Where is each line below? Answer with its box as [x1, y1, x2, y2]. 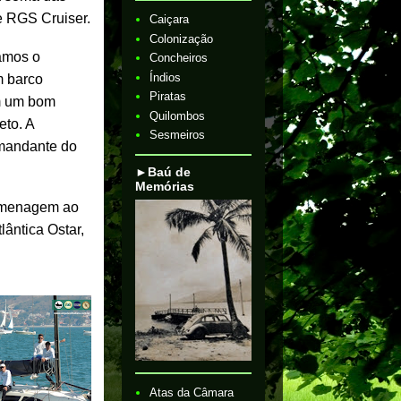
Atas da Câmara [149, 385, 235, 399]
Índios [149, 70, 182, 84]
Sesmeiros [149, 128, 206, 142]
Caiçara [149, 13, 190, 27]
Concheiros [149, 51, 209, 65]
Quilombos [149, 108, 206, 123]
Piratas [149, 90, 187, 104]
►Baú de [135, 164, 191, 179]
